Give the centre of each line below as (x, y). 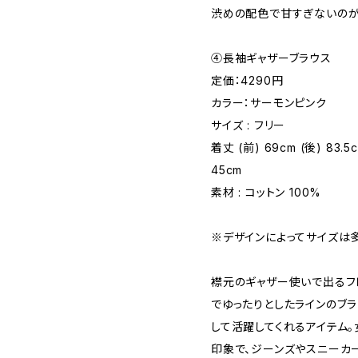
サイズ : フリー (249, 125)
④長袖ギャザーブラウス (271, 58)
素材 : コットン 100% (267, 192)
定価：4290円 (247, 80)
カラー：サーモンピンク (269, 103)
